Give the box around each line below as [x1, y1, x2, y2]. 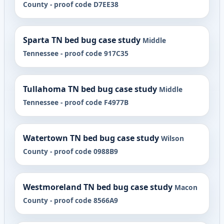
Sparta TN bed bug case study [23, 34, 140, 46]
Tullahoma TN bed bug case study [23, 83, 157, 95]
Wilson [161, 133, 184, 143]
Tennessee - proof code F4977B [23, 97, 128, 107]
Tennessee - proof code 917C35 [23, 48, 128, 58]
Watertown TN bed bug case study [23, 132, 159, 143]
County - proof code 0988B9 [23, 146, 118, 156]
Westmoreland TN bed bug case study [23, 181, 172, 192]
